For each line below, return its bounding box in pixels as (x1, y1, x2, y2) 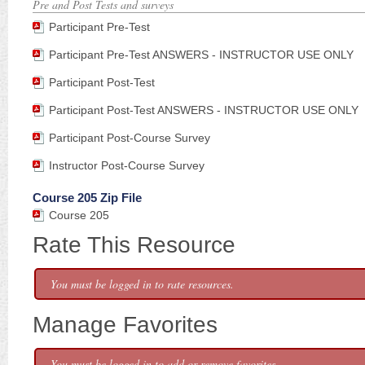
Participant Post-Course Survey (49, 131, 210, 144)
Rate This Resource (33, 232, 235, 257)
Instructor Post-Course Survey (49, 159, 204, 172)
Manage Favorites (33, 312, 218, 337)
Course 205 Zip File (33, 191, 142, 204)
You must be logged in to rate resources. (51, 276, 234, 292)
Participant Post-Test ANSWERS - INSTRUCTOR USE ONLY (49, 103, 358, 117)
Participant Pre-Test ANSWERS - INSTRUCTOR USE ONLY (49, 48, 354, 61)
